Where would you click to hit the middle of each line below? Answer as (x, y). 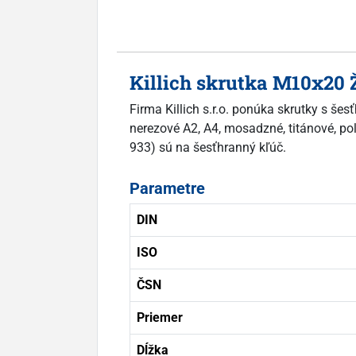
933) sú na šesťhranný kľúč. (208, 147)
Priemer (160, 317)
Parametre (167, 188)
